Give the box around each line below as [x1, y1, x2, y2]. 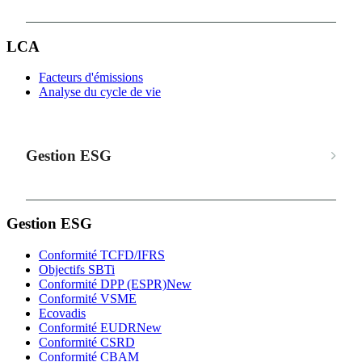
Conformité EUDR [39, 321, 137, 335]
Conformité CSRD [39, 335, 135, 350]
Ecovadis [39, 306, 86, 321]
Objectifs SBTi [39, 263, 115, 277]
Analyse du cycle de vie [39, 85, 161, 99]
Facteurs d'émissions [39, 70, 143, 85]
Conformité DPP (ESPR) [39, 277, 166, 292]
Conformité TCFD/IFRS [39, 248, 165, 263]
